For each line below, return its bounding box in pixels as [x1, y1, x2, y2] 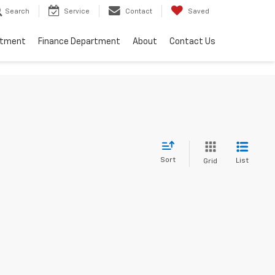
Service [64, 8, 90, 15]
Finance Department [38, 37, 120, 47]
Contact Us [169, 37, 215, 47]
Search [5, 8, 29, 15]
